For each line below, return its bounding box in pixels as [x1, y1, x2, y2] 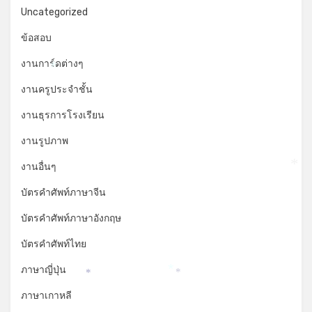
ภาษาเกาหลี [21, 289, 72, 302]
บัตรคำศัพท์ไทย [21, 237, 86, 250]
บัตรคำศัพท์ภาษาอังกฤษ [21, 212, 121, 224]
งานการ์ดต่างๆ [21, 57, 84, 70]
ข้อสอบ [21, 31, 52, 44]
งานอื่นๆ [21, 160, 56, 173]
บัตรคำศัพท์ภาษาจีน [21, 186, 106, 198]
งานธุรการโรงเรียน [21, 109, 104, 121]
